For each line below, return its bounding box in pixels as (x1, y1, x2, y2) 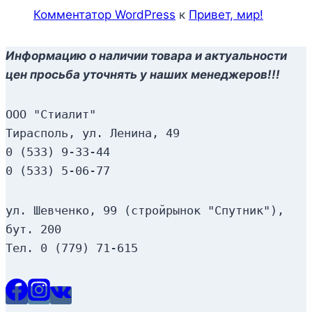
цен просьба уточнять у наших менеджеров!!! (6, 68, 280, 82)
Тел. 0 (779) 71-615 (6, 241, 138, 256)
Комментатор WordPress (33, 8, 175, 22)
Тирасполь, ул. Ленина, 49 (6, 126, 180, 141)
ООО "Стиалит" (6, 107, 96, 122)
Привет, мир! (189, 8, 263, 22)
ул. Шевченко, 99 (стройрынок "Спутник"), (6, 203, 284, 218)
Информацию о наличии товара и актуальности (6, 49, 287, 63)
